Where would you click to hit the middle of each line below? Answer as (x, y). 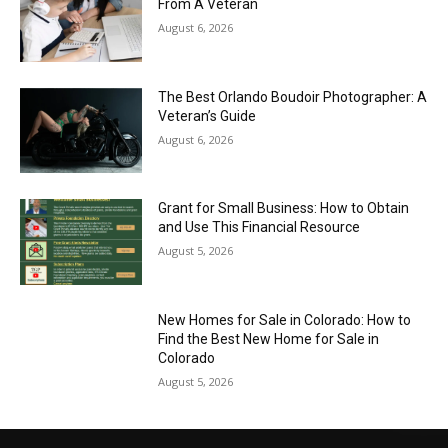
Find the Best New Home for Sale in (269, 338)
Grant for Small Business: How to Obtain (284, 208)
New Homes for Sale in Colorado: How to (285, 319)
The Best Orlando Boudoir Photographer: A (293, 96)
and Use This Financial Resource (259, 227)
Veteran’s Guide (207, 115)
